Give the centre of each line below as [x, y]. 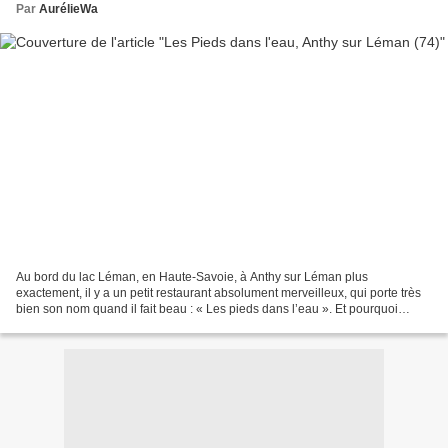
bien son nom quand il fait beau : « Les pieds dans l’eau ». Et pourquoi [207, 308]
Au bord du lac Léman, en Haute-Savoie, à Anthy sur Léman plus [192, 276]
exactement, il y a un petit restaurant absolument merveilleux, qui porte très [218, 292]
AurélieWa [68, 9]
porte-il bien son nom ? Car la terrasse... [124, 324]
